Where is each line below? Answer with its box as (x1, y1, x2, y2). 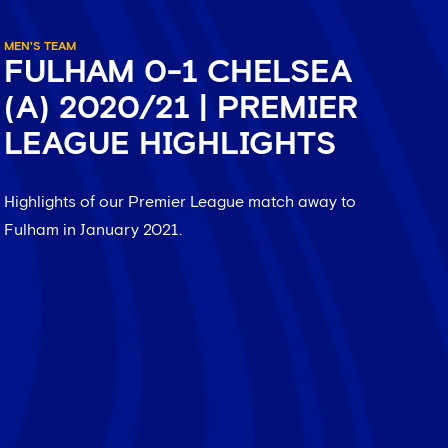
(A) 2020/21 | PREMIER (3, 93, 358, 125)
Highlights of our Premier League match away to (3, 194, 356, 210)
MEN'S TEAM (3, 41, 76, 53)
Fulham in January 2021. (3, 222, 182, 238)
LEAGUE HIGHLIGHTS (3, 129, 336, 161)
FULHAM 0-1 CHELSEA (3, 57, 352, 89)
